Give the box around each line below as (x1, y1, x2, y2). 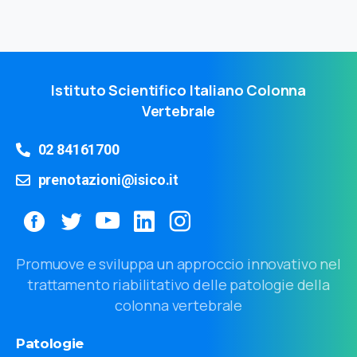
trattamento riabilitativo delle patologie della (27, 274, 330, 294)
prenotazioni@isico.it (37, 171, 179, 188)
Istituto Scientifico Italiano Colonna (50, 80, 307, 100)
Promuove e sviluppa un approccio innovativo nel (16, 253, 341, 273)
